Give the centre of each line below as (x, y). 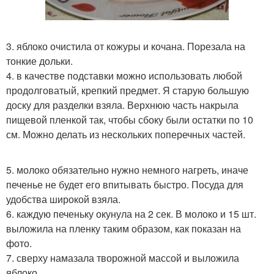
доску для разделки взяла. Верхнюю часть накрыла (122, 105)
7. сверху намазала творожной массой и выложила (123, 258)
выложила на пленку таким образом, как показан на (124, 229)
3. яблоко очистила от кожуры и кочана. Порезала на (126, 46)
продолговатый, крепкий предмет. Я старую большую (128, 91)
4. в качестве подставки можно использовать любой (124, 76)
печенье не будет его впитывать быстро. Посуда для (125, 185)
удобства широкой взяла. (63, 199)
